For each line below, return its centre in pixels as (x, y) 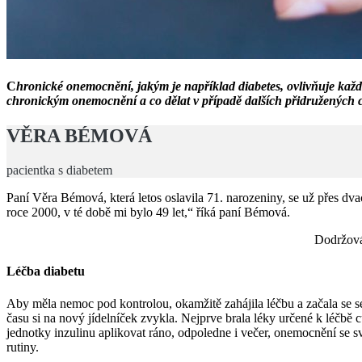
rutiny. (23, 347)
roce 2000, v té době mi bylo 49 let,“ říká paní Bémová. (148, 213)
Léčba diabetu (46, 271)
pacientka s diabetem (59, 170)
